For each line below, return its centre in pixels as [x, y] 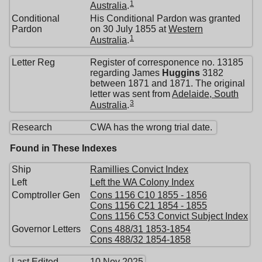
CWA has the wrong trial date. [152, 127]
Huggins [181, 73]
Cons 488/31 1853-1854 [140, 229]
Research [32, 127]
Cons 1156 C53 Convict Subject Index [169, 216]
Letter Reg [33, 62]
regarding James [126, 73]
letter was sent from [131, 94]
